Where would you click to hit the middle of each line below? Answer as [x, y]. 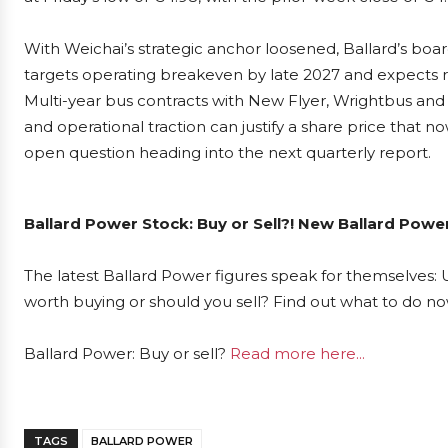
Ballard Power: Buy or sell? [127, 353]
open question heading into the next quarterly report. [227, 152]
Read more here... [297, 353]
